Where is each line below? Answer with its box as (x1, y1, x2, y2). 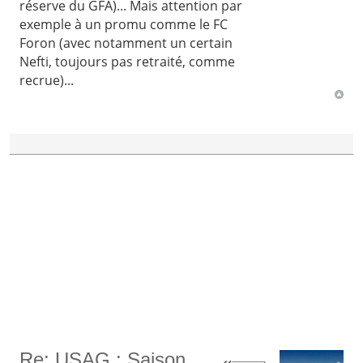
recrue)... (19, 70, 75, 89)
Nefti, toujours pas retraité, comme (19, 52, 236, 70)
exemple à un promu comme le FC (19, 15, 228, 33)
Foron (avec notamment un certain (19, 33, 233, 52)
